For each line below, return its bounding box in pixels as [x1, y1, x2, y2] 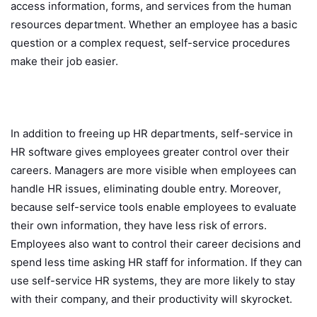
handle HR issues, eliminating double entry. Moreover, [11, 182, 281, 196]
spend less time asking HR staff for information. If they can [11, 255, 302, 270]
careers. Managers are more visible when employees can [11, 163, 296, 178]
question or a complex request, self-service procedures [11, 36, 290, 50]
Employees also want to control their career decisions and [11, 237, 301, 251]
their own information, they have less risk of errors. [11, 219, 267, 233]
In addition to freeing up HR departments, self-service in [11, 127, 293, 141]
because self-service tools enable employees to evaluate [11, 200, 296, 214]
